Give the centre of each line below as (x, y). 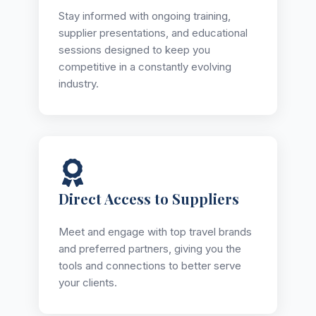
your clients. (88, 282)
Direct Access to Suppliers (149, 198)
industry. (79, 83)
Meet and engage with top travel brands (155, 231)
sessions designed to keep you (134, 49)
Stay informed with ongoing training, (145, 16)
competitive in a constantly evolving (145, 66)
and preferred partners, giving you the (150, 248)
